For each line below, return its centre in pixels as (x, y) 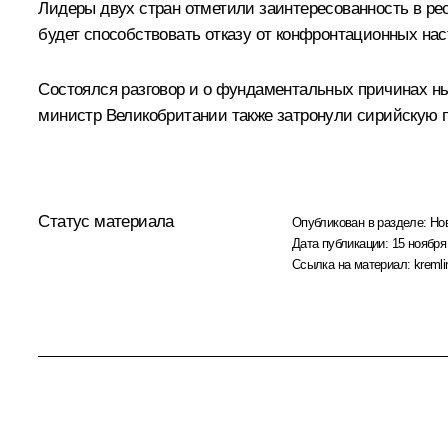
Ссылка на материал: (352, 264)
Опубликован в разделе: (361, 222)
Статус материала (106, 221)
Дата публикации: (341, 243)
